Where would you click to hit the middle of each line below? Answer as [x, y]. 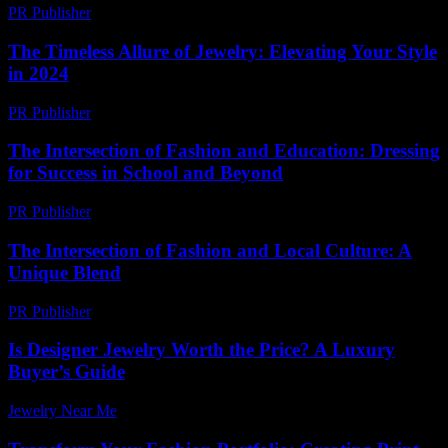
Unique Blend [64, 272]
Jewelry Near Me [62, 410]
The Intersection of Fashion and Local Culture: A [210, 250]
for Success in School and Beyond [145, 173]
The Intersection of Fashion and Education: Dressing [224, 151]
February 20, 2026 [158, 13]
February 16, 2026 [158, 112]
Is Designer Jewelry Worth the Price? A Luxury [201, 350]
